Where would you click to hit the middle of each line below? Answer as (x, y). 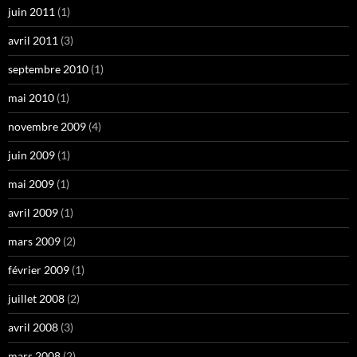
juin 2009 (31, 155)
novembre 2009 (47, 127)
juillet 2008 (36, 299)
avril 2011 (33, 41)
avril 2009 (33, 213)
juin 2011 (31, 12)
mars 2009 (34, 241)
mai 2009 (31, 184)
